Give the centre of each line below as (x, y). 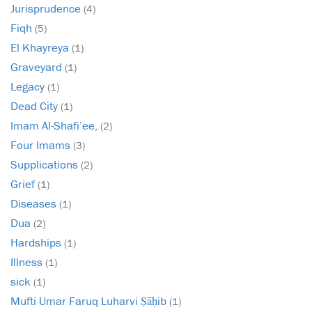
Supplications (46, 165)
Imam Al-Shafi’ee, (55, 126)
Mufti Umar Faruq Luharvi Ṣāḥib (90, 301)
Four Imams (42, 145)
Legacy (29, 87)
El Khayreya (41, 48)
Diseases (35, 204)
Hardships (37, 243)
